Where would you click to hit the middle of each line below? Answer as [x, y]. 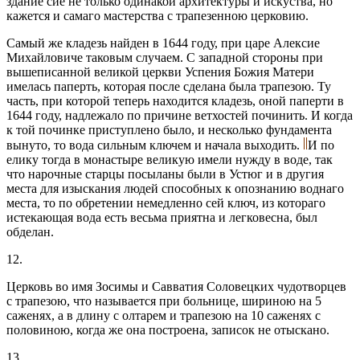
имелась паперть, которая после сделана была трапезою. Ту [169, 86]
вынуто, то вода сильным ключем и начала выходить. [155, 145]
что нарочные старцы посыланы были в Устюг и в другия [165, 174]
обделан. [30, 231]
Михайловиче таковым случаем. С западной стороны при [165, 57]
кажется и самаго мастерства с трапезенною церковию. [157, 15]
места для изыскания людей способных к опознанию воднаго [175, 188]
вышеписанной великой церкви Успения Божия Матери [160, 72]
